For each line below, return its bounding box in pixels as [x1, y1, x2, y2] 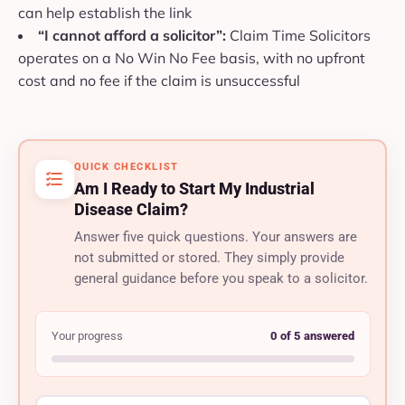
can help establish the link [18, 4, 192, 23]
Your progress [51, 328, 123, 343]
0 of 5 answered [269, 328, 354, 343]
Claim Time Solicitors [226, 26, 371, 45]
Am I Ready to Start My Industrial [73, 178, 315, 198]
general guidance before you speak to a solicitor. [73, 270, 368, 287]
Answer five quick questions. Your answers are [73, 229, 357, 245]
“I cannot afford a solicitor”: [38, 26, 226, 45]
